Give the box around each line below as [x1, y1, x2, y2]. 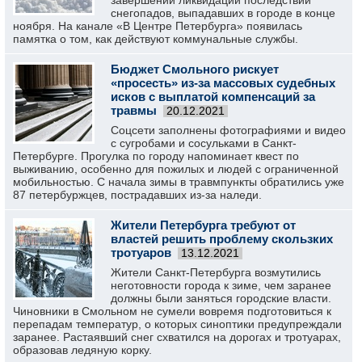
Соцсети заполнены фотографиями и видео [111, 124, 346, 137]
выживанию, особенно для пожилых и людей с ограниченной [13, 162, 339, 175]
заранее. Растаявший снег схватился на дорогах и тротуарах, [13, 330, 341, 343]
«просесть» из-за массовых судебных [111, 76, 335, 90]
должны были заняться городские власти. [111, 292, 331, 305]
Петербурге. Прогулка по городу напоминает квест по [13, 149, 299, 162]
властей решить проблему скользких [111, 232, 333, 246]
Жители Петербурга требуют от [111, 218, 296, 232]
